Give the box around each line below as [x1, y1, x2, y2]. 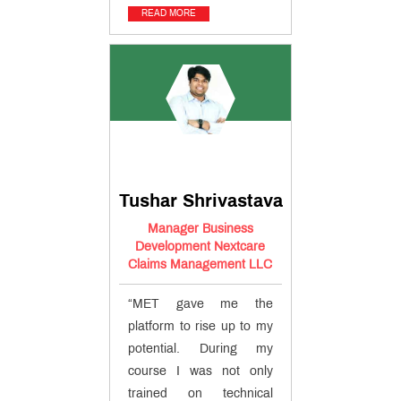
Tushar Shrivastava [118, 192, 283, 210]
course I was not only [128, 365, 273, 378]
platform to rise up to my [128, 320, 273, 333]
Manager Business [147, 223, 253, 235]
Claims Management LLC [128, 259, 273, 271]
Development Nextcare [135, 241, 266, 253]
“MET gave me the [128, 298, 273, 311]
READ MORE [141, 9, 196, 18]
